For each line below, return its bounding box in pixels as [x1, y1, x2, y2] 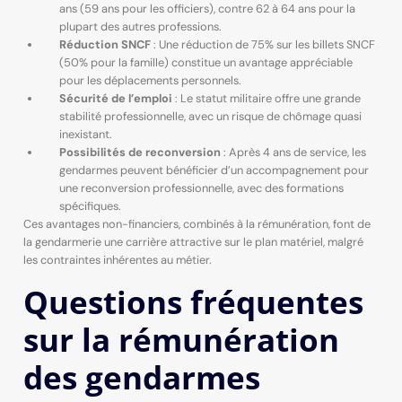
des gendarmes [22, 354, 260, 398]
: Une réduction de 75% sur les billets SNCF [150, 37, 375, 53]
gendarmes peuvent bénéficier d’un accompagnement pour [58, 162, 369, 179]
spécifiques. [58, 198, 121, 214]
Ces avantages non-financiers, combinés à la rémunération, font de [22, 216, 371, 232]
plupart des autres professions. [58, 19, 222, 35]
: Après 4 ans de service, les [220, 144, 366, 161]
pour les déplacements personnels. [58, 73, 241, 89]
